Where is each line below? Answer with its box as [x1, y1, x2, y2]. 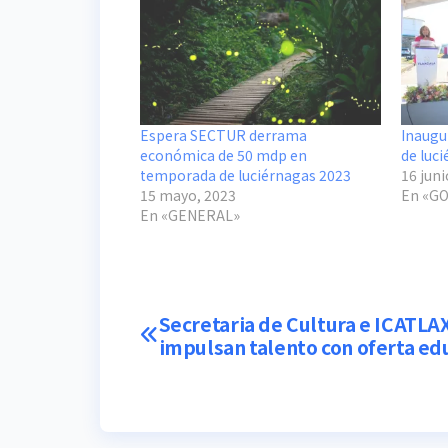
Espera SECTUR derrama [140, 124, 307, 145]
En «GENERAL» [140, 204, 240, 225]
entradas [139, 390, 280, 437]
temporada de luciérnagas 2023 [140, 164, 351, 185]
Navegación [139, 308, 319, 355]
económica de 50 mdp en [140, 144, 307, 165]
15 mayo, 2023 [140, 184, 236, 205]
